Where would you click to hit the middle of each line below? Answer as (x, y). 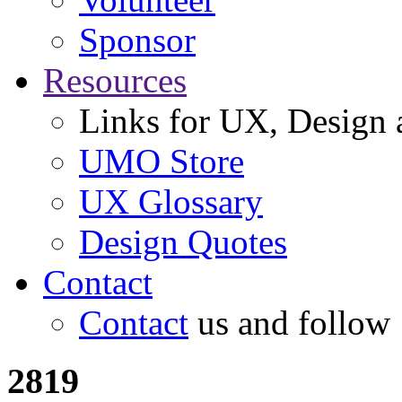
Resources (115, 81)
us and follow (289, 323)
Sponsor (137, 40)
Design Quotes (183, 242)
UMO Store (162, 162)
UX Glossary (171, 202)
